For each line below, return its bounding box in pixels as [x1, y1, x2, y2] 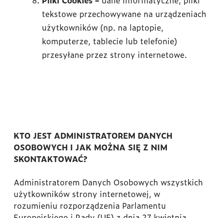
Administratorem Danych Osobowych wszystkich [14, 176, 203, 188]
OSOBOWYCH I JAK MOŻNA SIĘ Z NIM [14, 141, 167, 153]
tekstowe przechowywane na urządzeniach [42, 8, 206, 19]
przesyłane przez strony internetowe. [42, 49, 187, 60]
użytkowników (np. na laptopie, [42, 21, 163, 33]
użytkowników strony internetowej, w [14, 188, 160, 200]
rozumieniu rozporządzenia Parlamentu [14, 200, 166, 211]
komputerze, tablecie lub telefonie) [42, 35, 177, 47]
